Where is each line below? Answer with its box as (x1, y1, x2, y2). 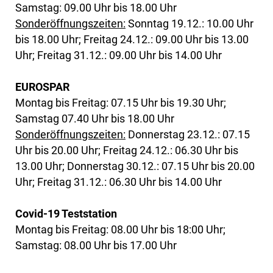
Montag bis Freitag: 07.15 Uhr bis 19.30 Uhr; (15, 96, 226, 109)
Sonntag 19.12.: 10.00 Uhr (126, 16, 253, 30)
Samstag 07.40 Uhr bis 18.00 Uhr (15, 112, 174, 125)
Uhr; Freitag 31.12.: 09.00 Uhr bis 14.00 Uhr (15, 48, 222, 62)
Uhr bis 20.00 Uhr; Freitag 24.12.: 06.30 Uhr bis (15, 143, 238, 157)
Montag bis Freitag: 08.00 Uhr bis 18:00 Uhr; (15, 222, 225, 236)
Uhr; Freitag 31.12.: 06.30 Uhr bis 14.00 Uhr (15, 175, 222, 188)
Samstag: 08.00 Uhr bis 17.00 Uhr (15, 238, 177, 252)
